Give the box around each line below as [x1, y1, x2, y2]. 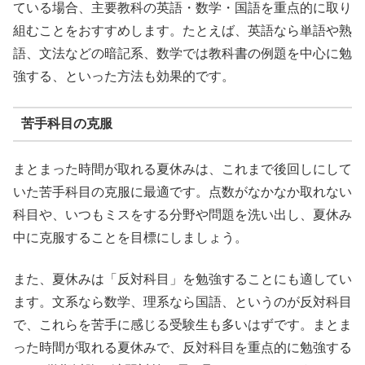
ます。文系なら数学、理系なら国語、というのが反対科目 [13, 294, 352, 309]
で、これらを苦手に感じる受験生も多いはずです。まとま [13, 317, 352, 332]
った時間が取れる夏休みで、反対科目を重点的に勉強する [13, 340, 352, 354]
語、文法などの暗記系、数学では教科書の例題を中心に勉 [13, 46, 352, 61]
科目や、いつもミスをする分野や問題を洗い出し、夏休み [13, 208, 352, 222]
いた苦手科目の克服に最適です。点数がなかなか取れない [13, 185, 352, 200]
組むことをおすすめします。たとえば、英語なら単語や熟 [13, 24, 352, 38]
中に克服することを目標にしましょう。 [13, 231, 248, 245]
